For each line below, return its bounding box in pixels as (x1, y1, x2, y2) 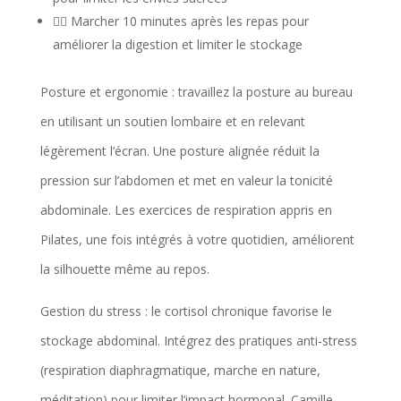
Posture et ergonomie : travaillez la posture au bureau (39, 82, 353, 100)
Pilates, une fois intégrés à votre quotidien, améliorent (39, 230, 354, 248)
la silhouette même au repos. (39, 260, 209, 277)
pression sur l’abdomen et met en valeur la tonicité (39, 171, 333, 189)
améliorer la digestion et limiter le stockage (52, 35, 303, 53)
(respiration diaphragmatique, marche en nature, (39, 361, 320, 379)
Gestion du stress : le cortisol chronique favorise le (39, 302, 332, 320)
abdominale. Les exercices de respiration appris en (39, 200, 332, 218)
